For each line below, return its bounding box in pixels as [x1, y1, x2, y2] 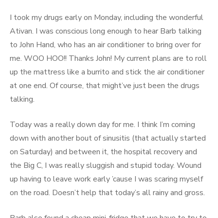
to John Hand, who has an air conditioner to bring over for [10, 39, 201, 50]
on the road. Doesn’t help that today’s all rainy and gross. [10, 187, 205, 198]
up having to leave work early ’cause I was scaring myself [10, 174, 203, 184]
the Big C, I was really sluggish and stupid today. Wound [10, 160, 201, 171]
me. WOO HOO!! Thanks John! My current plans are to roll [10, 53, 207, 64]
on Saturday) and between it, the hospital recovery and [10, 146, 197, 157]
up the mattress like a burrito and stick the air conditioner [10, 67, 204, 77]
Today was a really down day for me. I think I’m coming [10, 119, 195, 130]
